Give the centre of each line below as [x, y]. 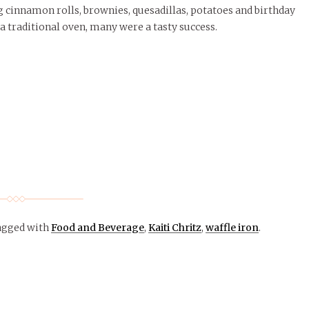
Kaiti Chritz [175, 227]
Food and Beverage [98, 227]
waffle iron [232, 227]
